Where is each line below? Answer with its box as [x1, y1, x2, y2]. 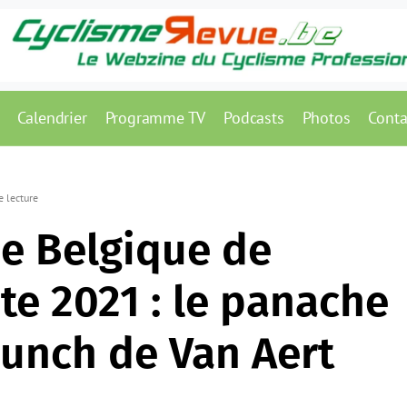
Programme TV [104, 107, 206, 128]
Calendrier [16, 107, 87, 128]
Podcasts [223, 107, 284, 128]
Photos [302, 107, 351, 128]
